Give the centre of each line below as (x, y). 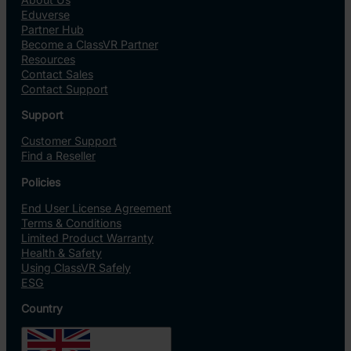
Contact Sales (57, 74)
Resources (48, 59)
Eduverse (45, 14)
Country (42, 308)
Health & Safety (61, 252)
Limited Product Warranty (87, 237)
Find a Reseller (58, 156)
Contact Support (64, 89)
